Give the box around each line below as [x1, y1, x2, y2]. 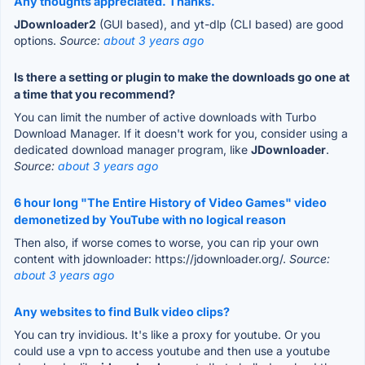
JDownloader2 [14, 16, 96, 31]
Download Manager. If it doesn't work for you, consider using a [14, 125, 348, 140]
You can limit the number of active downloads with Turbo [14, 109, 316, 124]
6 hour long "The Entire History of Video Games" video [14, 195, 327, 209]
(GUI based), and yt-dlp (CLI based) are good [96, 16, 344, 31]
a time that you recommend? [14, 86, 175, 101]
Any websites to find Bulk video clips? [14, 304, 230, 319]
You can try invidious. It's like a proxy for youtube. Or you [14, 327, 320, 341]
